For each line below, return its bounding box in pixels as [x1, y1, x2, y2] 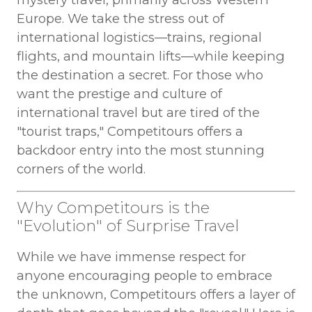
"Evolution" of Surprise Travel [16, 216, 239, 236]
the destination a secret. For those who [16, 66, 263, 83]
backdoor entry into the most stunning [16, 141, 265, 158]
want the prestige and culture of [16, 85, 222, 102]
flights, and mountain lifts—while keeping [16, 47, 285, 64]
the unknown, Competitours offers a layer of [16, 286, 295, 303]
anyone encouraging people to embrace [16, 267, 272, 284]
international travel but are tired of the [16, 104, 260, 120]
